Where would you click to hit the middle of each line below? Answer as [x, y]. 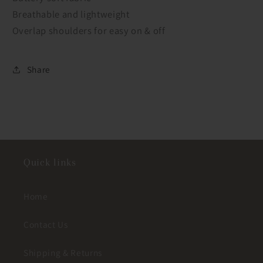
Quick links [50, 162]
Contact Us [46, 225]
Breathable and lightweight [71, 14]
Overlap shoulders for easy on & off [89, 31]
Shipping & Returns [63, 253]
